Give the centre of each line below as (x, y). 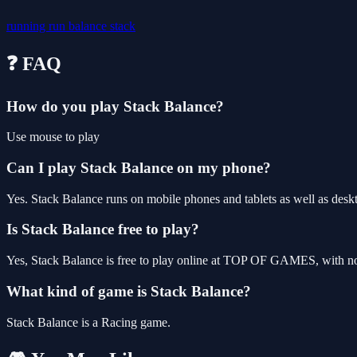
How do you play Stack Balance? (115, 106)
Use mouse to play (53, 137)
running (27, 25)
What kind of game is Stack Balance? (129, 291)
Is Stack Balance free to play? (103, 229)
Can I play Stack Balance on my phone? (139, 167)
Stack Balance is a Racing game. (88, 322)
